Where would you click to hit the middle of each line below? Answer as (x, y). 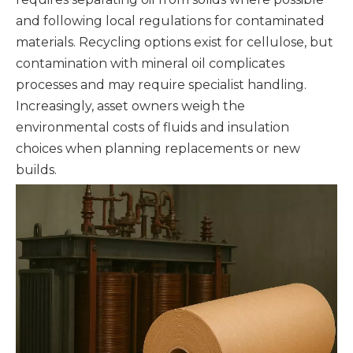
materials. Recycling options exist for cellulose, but (175, 42)
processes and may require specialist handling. (161, 85)
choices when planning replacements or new (158, 149)
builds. (36, 170)
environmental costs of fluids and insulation (152, 127)
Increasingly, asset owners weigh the (130, 106)
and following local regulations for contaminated (170, 21)
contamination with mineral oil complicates (150, 63)
